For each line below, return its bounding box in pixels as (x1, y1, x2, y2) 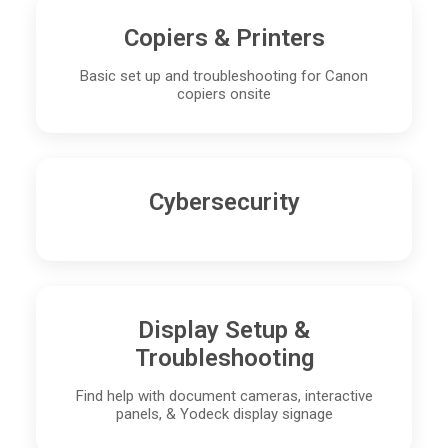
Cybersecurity (148, 188, 300, 217)
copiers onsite (177, 85, 271, 104)
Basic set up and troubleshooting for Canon (80, 67, 368, 86)
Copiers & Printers (123, 24, 325, 53)
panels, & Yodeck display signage (115, 405, 333, 424)
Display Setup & (138, 316, 310, 345)
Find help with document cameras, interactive (75, 387, 373, 406)
